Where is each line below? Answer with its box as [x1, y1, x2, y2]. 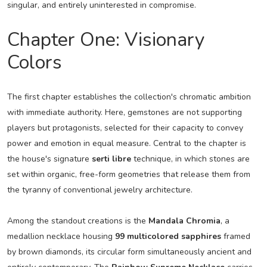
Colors [7, 49, 62, 75]
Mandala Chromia [148, 215, 221, 226]
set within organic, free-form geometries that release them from [7, 168, 250, 180]
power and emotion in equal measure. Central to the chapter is [7, 137, 246, 149]
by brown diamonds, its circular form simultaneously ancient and [7, 246, 252, 257]
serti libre [91, 153, 131, 164]
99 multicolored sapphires [114, 230, 221, 242]
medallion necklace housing [7, 230, 115, 242]
